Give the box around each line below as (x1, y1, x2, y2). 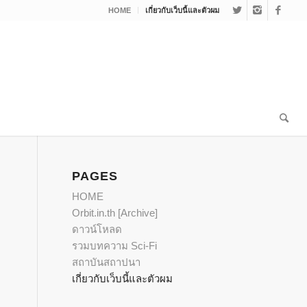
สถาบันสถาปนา (72, 256, 141, 268)
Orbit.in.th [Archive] (72, 207, 158, 219)
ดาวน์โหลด (72, 223, 123, 235)
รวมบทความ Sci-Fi (72, 240, 158, 251)
